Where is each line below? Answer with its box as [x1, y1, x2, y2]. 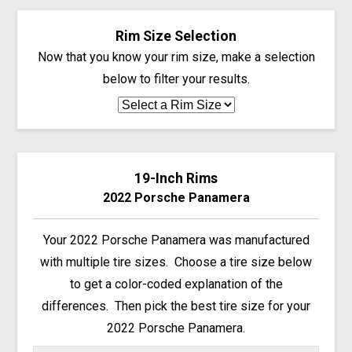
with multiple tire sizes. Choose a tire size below [40, 254, 312, 269]
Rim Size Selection [115, 27, 236, 44]
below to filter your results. [102, 71, 250, 86]
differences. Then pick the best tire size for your [42, 298, 310, 313]
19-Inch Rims [134, 170, 218, 186]
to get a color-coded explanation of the [69, 276, 283, 291]
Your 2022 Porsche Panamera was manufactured [42, 232, 310, 247]
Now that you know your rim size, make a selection [37, 49, 315, 64]
